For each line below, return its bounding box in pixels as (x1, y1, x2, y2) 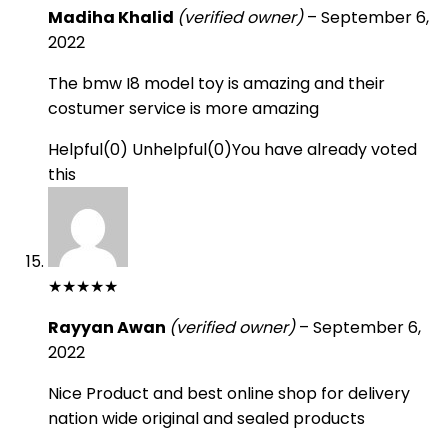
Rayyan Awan (48, 316, 169, 339)
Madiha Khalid (48, 6, 177, 29)
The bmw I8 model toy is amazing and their (48, 72, 385, 95)
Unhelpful (132, 138, 207, 161)
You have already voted (232, 138, 417, 161)
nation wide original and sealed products (48, 407, 365, 430)
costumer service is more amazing (48, 97, 319, 120)
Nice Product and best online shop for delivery (48, 382, 410, 405)
